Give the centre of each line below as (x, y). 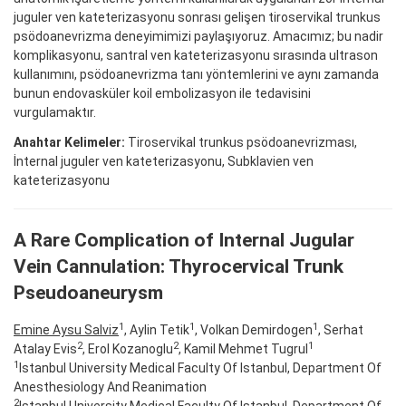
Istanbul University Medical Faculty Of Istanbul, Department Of (200, 368)
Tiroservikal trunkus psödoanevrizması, (241, 142)
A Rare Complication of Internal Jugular (184, 240)
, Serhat (341, 330)
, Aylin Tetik (157, 330)
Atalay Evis (45, 349)
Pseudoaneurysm (88, 292)
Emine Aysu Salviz (66, 330)
